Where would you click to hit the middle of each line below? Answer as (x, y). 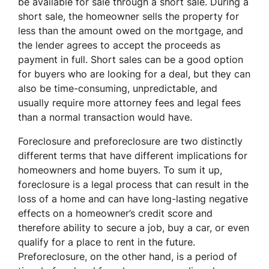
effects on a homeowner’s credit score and (115, 213)
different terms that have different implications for (133, 155)
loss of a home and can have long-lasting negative (133, 198)
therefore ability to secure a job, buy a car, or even (134, 227)
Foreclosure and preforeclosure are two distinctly (130, 141)
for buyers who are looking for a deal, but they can (134, 74)
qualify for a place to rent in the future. (107, 242)
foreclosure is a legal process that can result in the (133, 184)
